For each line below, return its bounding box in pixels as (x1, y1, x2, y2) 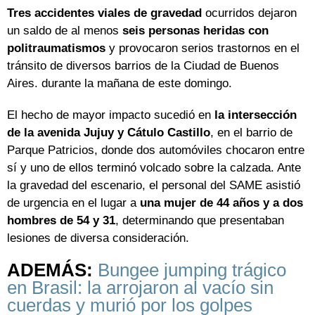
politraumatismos (7, 41, 105, 56)
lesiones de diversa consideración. (7, 231, 189, 245)
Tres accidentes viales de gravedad (7, 6, 202, 20)
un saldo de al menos (7, 24, 122, 38)
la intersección (214, 108, 297, 122)
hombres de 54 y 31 (7, 214, 115, 228)
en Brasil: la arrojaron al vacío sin (7, 278, 274, 298)
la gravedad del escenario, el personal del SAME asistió (7, 179, 300, 193)
